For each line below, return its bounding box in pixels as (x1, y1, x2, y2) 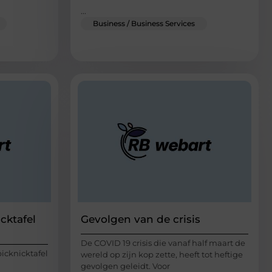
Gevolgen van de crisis (81, 213, 200, 226)
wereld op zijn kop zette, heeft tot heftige (81, 250, 243, 260)
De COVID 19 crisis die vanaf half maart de (81, 238, 245, 248)
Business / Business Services (93, 19, 195, 29)
